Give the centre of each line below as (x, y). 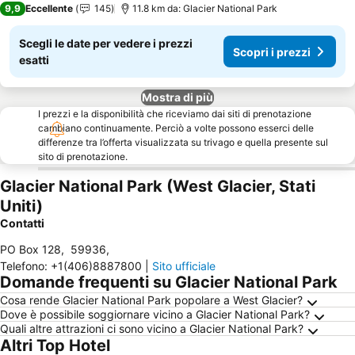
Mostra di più (177, 97)
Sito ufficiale (184, 266)
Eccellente (49, 8)
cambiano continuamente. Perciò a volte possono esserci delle (176, 128)
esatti (34, 60)
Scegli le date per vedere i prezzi (106, 43)
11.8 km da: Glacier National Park (205, 8)
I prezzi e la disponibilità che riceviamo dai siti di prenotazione (175, 114)
